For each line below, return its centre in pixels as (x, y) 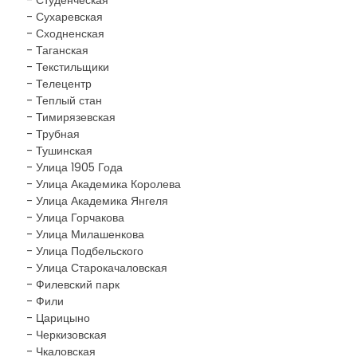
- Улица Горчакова (75, 218)
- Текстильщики (68, 67)
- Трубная (53, 134)
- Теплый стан (64, 100)
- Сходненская (65, 33)
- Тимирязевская (71, 117)
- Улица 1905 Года (75, 167)
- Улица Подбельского (85, 251)
